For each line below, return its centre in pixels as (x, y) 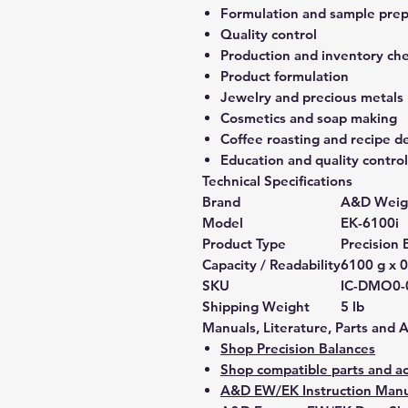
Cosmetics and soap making (309, 118)
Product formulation (285, 76)
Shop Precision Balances (298, 348)
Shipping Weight (256, 306)
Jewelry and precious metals (312, 97)
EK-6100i (370, 223)
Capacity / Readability (271, 265)
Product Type (244, 244)
